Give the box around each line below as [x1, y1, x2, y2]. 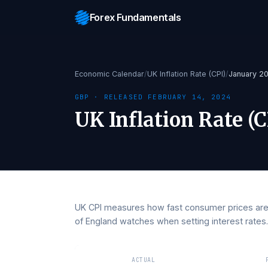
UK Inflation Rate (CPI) [163, 77, 251, 87]
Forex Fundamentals [99, 13, 202, 26]
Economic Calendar [83, 77, 160, 87]
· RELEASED [99, 102, 165, 112]
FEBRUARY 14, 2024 [164, 102, 257, 112]
